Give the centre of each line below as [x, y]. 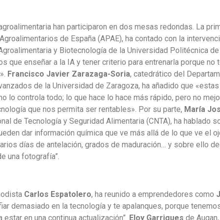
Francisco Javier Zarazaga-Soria [69, 74]
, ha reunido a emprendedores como [154, 194]
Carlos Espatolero [58, 194]
